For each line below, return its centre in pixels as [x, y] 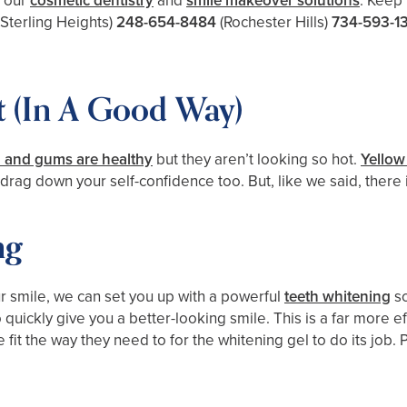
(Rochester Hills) [274, 22]
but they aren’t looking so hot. [257, 159]
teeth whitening [338, 297]
